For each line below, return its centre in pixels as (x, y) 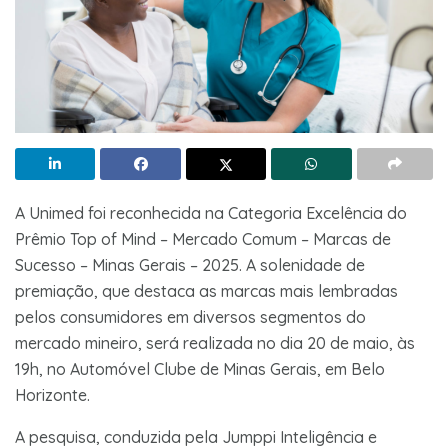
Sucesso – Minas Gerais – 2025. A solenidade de (190, 264)
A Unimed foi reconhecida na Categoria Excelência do (211, 212)
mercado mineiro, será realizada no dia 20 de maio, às (215, 342)
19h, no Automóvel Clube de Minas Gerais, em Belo (200, 368)
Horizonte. (52, 394)
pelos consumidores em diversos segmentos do (190, 316)
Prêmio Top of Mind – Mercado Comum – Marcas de (203, 238)
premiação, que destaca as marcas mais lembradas (206, 290)
